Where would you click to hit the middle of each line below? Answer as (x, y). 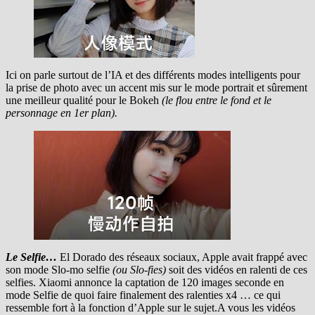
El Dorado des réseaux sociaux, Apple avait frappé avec (184, 257)
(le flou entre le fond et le (217, 101)
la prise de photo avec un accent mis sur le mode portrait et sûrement (156, 88)
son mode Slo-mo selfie (59, 270)
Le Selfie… (33, 257)
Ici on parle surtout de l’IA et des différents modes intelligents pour (153, 75)
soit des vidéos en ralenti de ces (238, 270)
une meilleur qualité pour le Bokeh (84, 101)
